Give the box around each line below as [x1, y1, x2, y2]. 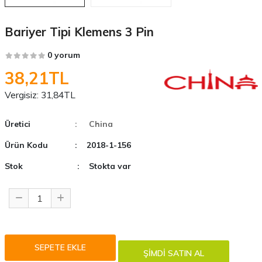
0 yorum [47, 49, 80, 60]
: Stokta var [77, 160, 131, 171]
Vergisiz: [4, 88, 39, 101]
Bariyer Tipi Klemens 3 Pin [4, 23, 154, 39]
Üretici [4, 118, 30, 129]
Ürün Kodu [4, 139, 48, 150]
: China [74, 118, 113, 129]
